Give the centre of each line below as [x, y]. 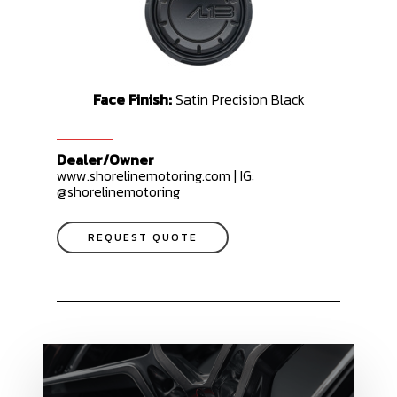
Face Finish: [134, 99]
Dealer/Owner [106, 159]
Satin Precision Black [240, 99]
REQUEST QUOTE [143, 237]
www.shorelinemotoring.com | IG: [156, 175]
